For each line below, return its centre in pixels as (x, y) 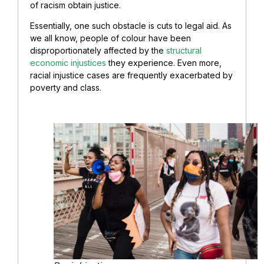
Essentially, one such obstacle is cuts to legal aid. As (131, 26)
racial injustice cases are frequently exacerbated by (131, 75)
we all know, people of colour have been (110, 38)
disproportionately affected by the (98, 51)
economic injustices (68, 63)
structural (184, 51)
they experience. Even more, (164, 63)
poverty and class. (66, 88)
